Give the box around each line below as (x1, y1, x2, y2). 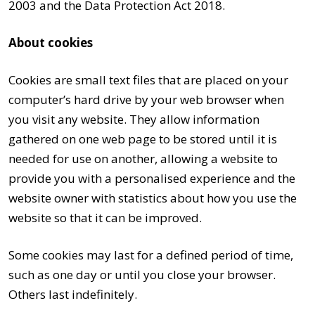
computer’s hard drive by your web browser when (8, 91, 284, 108)
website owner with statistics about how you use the (8, 189, 297, 206)
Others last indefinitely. (8, 285, 137, 302)
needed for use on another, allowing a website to (8, 150, 278, 167)
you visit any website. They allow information (8, 110, 259, 127)
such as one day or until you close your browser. (8, 266, 276, 283)
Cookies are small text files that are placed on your (8, 71, 288, 88)
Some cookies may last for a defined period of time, (8, 246, 293, 263)
